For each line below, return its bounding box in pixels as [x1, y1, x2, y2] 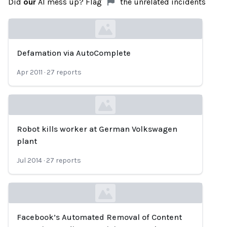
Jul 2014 [17, 156, 42, 165]
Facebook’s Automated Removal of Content [17, 212, 182, 222]
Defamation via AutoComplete [17, 48, 131, 58]
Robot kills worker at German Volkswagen [17, 124, 177, 134]
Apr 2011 [17, 68, 43, 77]
